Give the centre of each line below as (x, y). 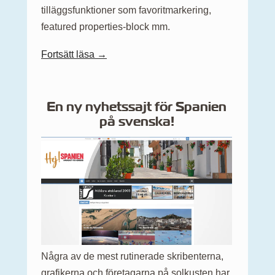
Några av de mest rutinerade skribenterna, (132, 257)
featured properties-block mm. (106, 26)
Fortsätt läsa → (74, 54)
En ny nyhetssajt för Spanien (137, 106)
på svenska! (137, 121)
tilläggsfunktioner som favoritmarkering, (126, 10)
